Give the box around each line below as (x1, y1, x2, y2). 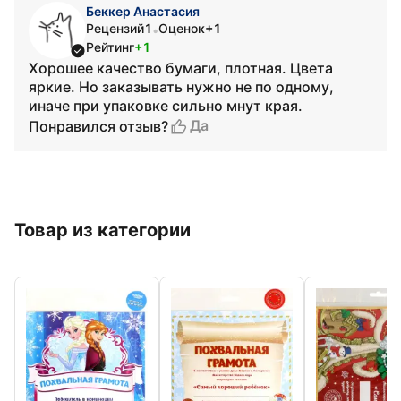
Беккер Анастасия (86, 4, 200, 19)
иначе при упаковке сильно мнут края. (29, 97, 303, 115)
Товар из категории (14, 219, 191, 241)
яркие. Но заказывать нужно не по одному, (29, 78, 334, 96)
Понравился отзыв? (29, 116, 168, 135)
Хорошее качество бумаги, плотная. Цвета (29, 59, 333, 77)
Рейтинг (86, 39, 134, 55)
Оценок (158, 21, 205, 36)
